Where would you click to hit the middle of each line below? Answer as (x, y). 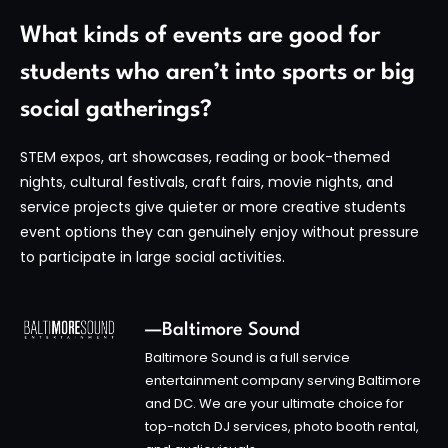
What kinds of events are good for (200, 36)
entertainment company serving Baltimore (283, 380)
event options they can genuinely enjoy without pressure (219, 232)
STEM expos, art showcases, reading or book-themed (205, 157)
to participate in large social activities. (152, 257)
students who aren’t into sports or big (217, 73)
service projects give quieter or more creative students (213, 207)
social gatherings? (116, 110)
